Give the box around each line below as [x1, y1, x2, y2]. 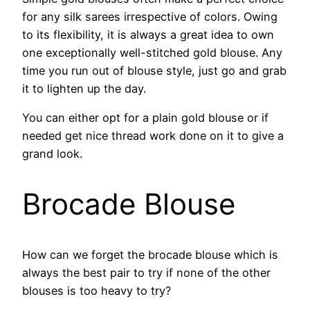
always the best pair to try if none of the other [22, 266, 271, 280]
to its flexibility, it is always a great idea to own [22, 28, 274, 42]
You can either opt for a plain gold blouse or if [22, 111, 268, 125]
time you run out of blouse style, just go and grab [22, 64, 286, 78]
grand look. [22, 147, 82, 161]
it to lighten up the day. [22, 82, 146, 96]
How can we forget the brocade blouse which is [22, 248, 278, 262]
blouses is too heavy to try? [22, 284, 171, 298]
